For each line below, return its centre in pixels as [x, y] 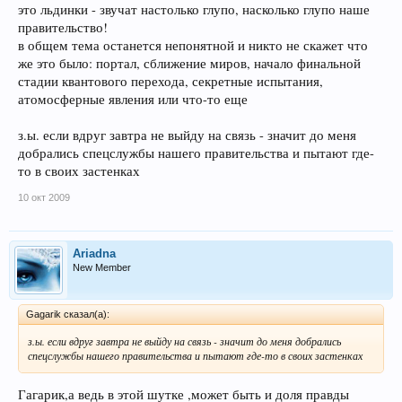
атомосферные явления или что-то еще [133, 99]
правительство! [63, 27]
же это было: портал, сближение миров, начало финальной [189, 63]
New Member [102, 267]
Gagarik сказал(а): [68, 314]
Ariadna [94, 253]
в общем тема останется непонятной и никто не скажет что [193, 45]
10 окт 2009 [44, 197]
